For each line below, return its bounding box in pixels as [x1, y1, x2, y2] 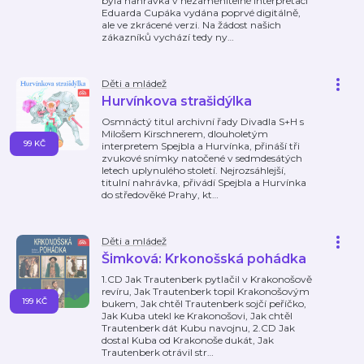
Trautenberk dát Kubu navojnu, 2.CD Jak [102, 322, 295, 334]
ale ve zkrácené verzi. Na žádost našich [102, 19, 281, 31]
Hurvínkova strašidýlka [102, 93, 252, 109]
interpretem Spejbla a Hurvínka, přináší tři [102, 140, 300, 152]
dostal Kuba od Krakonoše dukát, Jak [102, 334, 274, 346]
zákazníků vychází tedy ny [102, 31, 227, 43]
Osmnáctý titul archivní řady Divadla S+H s [102, 115, 304, 128]
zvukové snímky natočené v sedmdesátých [102, 152, 302, 164]
